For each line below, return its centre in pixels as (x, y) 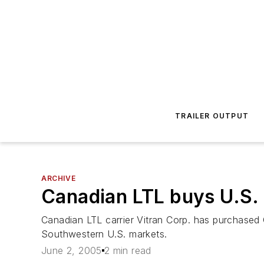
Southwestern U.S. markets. (104, 234)
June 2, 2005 (72, 251)
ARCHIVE (59, 178)
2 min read (128, 251)
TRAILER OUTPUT (212, 116)
